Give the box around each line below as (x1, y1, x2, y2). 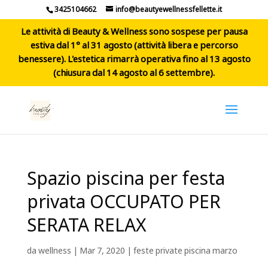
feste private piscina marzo (133, 245, 237, 258)
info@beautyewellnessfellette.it (115, 4, 222, 16)
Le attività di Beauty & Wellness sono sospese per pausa (20, 25, 248, 39)
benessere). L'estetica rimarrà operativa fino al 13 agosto (17, 52, 251, 67)
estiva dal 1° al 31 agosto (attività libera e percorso (30, 38, 238, 53)
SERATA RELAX (26, 212, 147, 241)
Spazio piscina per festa (26, 165, 225, 194)
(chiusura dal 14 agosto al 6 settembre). (53, 66, 215, 81)
